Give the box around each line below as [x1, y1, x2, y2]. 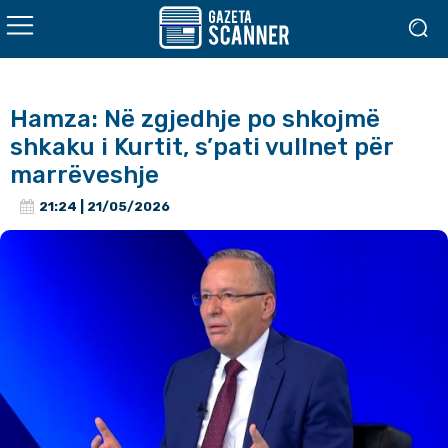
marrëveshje [10, 161, 159, 189]
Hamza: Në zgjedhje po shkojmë [10, 105, 380, 133]
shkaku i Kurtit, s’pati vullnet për [10, 133, 394, 161]
